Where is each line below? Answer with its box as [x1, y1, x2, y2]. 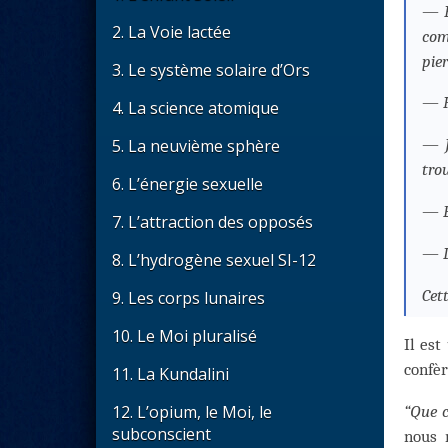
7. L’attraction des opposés [112, 211, 313, 233]
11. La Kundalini [112, 363, 229, 385]
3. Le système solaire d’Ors [112, 59, 310, 81]
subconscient [112, 423, 211, 445]
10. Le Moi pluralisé [112, 325, 257, 347]
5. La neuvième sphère [112, 135, 280, 157]
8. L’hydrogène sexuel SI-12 [112, 249, 316, 271]
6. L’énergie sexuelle [112, 173, 263, 195]
